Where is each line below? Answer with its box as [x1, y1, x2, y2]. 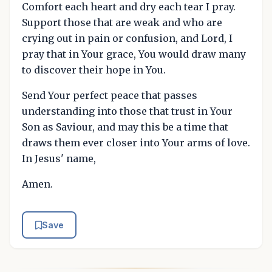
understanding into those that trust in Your [22, 104, 233, 117]
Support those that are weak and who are [22, 16, 222, 29]
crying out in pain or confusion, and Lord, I [22, 32, 233, 44]
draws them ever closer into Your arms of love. [22, 136, 250, 149]
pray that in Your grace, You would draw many [22, 47, 246, 60]
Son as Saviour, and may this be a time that [22, 120, 228, 133]
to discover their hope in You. [22, 63, 166, 76]
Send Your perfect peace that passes [22, 89, 197, 101]
